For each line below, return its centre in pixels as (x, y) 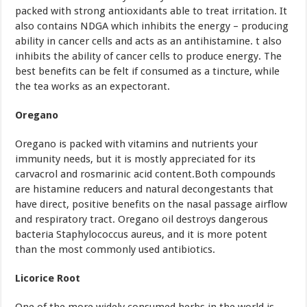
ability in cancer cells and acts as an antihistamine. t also (149, 41)
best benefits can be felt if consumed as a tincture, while (148, 71)
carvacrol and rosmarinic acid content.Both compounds (146, 174)
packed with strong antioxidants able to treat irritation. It (151, 11)
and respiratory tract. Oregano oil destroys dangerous (142, 219)
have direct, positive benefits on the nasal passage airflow (151, 204)
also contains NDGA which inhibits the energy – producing (152, 26)
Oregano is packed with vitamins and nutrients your (137, 144)
